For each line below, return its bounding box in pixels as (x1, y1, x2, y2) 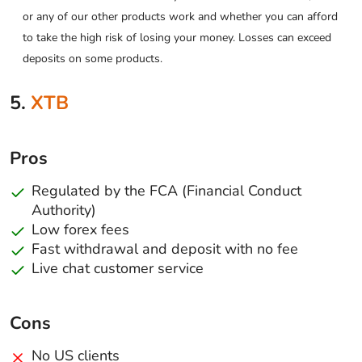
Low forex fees (32, 219, 129, 239)
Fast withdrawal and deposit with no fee (32, 238, 298, 259)
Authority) (32, 200, 96, 220)
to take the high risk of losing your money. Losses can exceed (23, 29, 331, 45)
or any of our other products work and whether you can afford (23, 8, 338, 24)
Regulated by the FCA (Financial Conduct (32, 180, 301, 200)
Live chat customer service (32, 258, 204, 278)
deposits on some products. (23, 50, 162, 66)
